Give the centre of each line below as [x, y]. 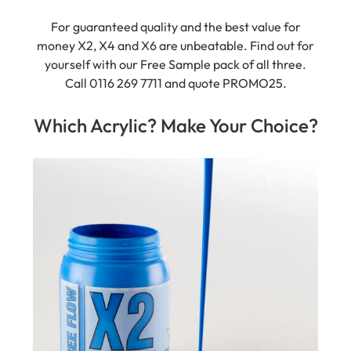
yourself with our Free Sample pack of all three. [175, 47]
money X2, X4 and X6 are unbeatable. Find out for [175, 29]
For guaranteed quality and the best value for [175, 10]
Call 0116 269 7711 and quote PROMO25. [175, 66]
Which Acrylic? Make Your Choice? [175, 109]
